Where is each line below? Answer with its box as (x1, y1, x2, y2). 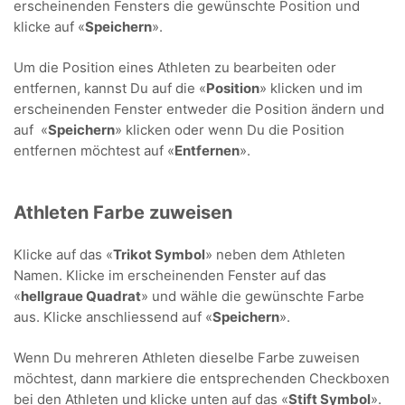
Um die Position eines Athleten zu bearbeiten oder (14, 59, 336, 76)
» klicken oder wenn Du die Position (115, 121, 344, 138)
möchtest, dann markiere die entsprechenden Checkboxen (14, 370, 390, 387)
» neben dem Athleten (205, 246, 345, 263)
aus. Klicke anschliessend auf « (14, 308, 212, 325)
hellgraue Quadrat (21, 287, 141, 305)
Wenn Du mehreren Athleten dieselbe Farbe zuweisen (14, 349, 360, 366)
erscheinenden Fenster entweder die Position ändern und (14, 100, 384, 118)
